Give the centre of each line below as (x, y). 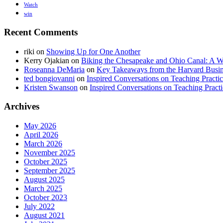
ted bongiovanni (49, 78)
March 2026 (43, 144)
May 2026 (40, 126)
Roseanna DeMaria (54, 69)
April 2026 (41, 135)
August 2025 (44, 180)
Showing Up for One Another (93, 51)
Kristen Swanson (51, 87)
